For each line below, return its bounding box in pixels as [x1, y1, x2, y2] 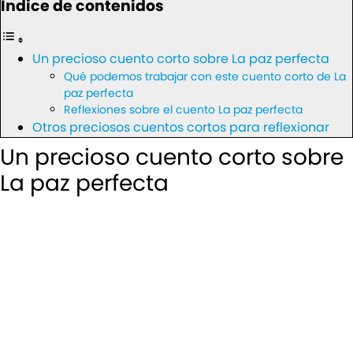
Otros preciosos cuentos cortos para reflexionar [32, 117, 329, 136]
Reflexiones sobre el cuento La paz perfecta [64, 101, 303, 117]
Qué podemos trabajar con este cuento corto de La [64, 68, 346, 84]
